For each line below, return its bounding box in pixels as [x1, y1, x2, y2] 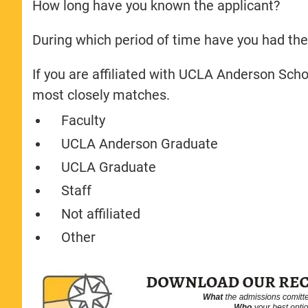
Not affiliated [61, 205, 141, 222]
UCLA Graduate [61, 158, 157, 175]
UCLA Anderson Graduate [61, 135, 219, 152]
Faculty [61, 111, 106, 129]
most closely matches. [32, 86, 170, 103]
